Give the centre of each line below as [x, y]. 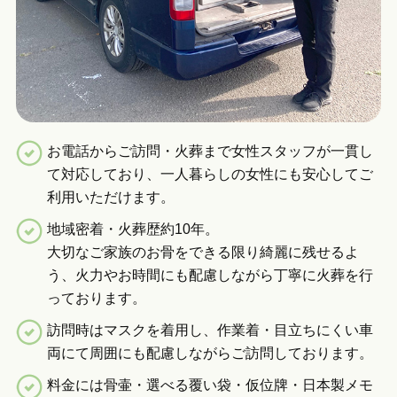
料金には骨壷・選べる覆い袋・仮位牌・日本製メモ [210, 385]
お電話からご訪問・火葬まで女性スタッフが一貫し [210, 152]
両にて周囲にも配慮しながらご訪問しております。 [210, 354]
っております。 [96, 299]
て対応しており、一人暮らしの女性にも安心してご [210, 175]
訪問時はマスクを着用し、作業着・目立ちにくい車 [210, 331]
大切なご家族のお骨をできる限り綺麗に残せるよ [202, 253]
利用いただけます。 [110, 198]
